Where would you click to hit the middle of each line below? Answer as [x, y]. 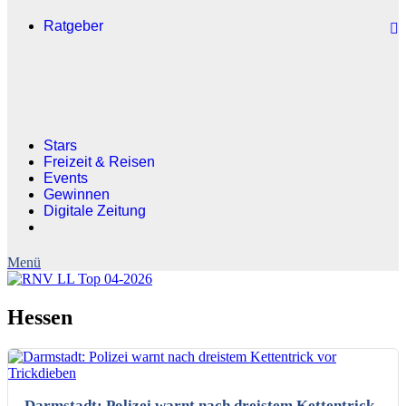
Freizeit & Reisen [99, 162]
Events [66, 178]
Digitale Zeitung [95, 211]
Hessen [40, 317]
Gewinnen [77, 194]
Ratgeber [73, 26]
